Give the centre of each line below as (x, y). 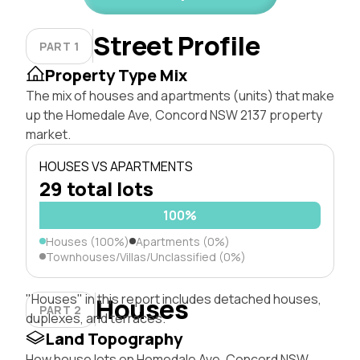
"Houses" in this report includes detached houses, (174, 299)
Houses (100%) (88, 241)
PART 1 (59, 46)
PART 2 (61, 309)
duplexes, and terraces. (96, 318)
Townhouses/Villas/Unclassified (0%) (146, 256)
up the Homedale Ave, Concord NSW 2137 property (174, 115)
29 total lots (96, 188)
